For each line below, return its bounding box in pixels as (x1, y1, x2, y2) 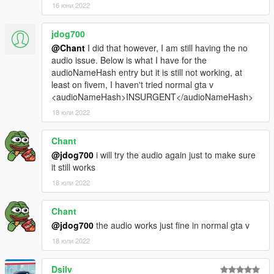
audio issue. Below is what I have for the (51, 53, 207, 66)
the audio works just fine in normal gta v (94, 218, 250, 231)
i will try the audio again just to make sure (94, 148, 256, 161)
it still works (51, 160, 95, 173)
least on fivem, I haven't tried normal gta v (51, 78, 213, 91)
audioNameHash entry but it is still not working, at (51, 65, 242, 78)
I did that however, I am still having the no (85, 41, 248, 54)
